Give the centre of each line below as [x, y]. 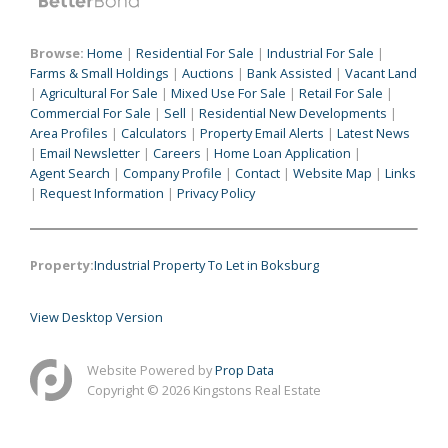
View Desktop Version [96, 316]
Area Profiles [69, 132]
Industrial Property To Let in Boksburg [206, 264]
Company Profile [172, 172]
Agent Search [70, 172]
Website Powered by [151, 369]
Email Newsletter [90, 152]
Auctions [208, 72]
